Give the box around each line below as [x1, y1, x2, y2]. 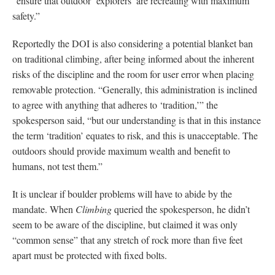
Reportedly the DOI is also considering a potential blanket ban [12, 36, 253, 50]
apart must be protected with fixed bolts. [12, 248, 167, 261]
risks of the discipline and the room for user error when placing [12, 67, 254, 80]
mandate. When [12, 202, 76, 215]
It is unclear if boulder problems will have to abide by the [12, 187, 232, 200]
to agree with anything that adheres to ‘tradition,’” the [12, 98, 218, 111]
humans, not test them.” [12, 159, 103, 172]
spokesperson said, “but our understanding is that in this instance [12, 113, 261, 126]
